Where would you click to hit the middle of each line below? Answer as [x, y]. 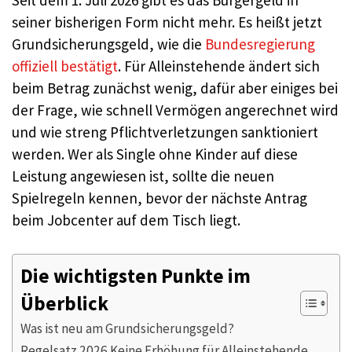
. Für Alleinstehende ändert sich [219, 66]
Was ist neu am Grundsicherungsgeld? [127, 328]
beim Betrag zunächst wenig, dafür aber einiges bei [175, 88]
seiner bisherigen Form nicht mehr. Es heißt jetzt [167, 22]
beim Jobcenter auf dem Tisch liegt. [126, 220]
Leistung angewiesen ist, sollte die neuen [143, 176]
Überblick [64, 303]
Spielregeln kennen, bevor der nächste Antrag [159, 198]
